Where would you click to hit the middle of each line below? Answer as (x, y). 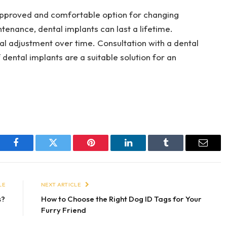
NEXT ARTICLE (62, 185)
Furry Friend (64, 210)
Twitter (66, 150)
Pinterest (106, 150)
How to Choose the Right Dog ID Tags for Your (121, 199)
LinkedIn (144, 150)
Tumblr (178, 150)
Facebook (33, 150)
